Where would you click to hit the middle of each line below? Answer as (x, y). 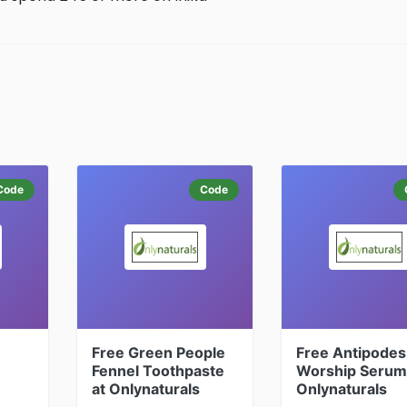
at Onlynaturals (146, 389)
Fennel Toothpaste (158, 371)
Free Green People (159, 352)
